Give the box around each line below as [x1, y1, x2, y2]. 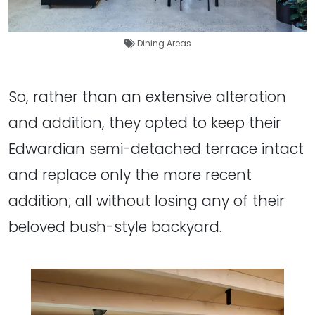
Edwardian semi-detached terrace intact [8, 138, 304, 159]
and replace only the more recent [8, 164, 252, 185]
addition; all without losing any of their [8, 190, 285, 211]
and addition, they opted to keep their [8, 112, 281, 133]
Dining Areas [136, 37, 191, 49]
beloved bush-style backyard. [8, 216, 221, 237]
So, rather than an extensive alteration [8, 86, 286, 107]
